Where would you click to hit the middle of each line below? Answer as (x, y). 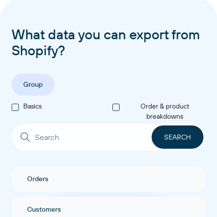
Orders (38, 179)
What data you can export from (106, 34)
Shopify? (38, 50)
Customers (44, 209)
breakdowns (165, 116)
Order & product (165, 106)
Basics (32, 106)
